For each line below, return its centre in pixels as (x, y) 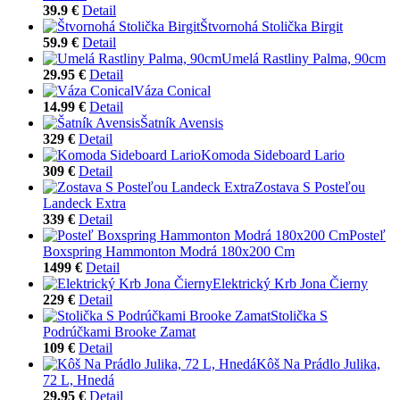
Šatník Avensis (182, 122)
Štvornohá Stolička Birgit (271, 26)
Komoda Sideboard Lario (273, 154)
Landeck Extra (84, 203)
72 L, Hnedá (79, 379)
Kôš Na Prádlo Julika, (318, 363)
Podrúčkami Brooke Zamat (119, 331)
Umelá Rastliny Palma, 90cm (304, 58)
